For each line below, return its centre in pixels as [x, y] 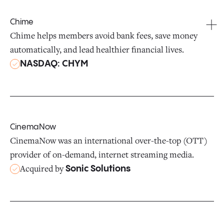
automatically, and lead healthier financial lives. [97, 49]
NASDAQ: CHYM [54, 64]
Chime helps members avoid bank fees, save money [104, 35]
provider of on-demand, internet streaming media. [102, 154]
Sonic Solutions [98, 169]
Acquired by [43, 168]
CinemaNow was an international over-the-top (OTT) [109, 140]
